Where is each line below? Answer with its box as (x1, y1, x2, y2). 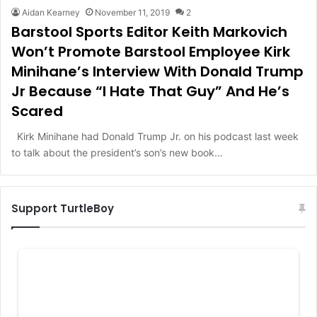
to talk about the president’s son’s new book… (11, 146, 223, 158)
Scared (11, 100, 63, 121)
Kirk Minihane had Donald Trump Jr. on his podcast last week (11, 129, 299, 142)
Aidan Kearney (22, 6, 80, 18)
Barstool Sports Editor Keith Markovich (11, 21, 287, 42)
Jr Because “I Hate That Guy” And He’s (11, 81, 289, 101)
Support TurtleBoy (11, 200, 114, 216)
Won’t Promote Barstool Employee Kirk (11, 41, 290, 62)
